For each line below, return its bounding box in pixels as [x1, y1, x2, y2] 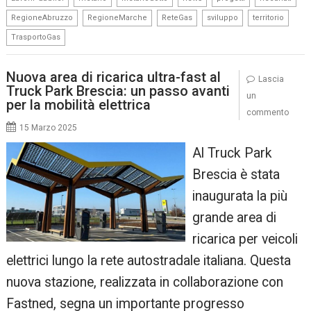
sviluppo [207, 12, 239, 22]
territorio [253, 12, 285, 22]
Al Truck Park [192, 145, 272, 162]
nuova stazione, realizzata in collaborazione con [6, 274, 284, 291]
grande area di [192, 210, 276, 226]
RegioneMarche [87, 12, 148, 22]
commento [246, 108, 289, 118]
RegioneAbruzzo [11, 12, 74, 22]
